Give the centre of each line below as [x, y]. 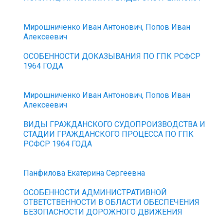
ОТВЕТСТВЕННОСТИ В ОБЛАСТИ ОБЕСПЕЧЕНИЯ [112, 202]
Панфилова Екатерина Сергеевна [84, 173]
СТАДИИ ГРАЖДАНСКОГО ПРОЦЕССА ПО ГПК [109, 134]
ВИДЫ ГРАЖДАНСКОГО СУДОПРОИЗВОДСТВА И [115, 124]
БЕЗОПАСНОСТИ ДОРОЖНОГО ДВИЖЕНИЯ [103, 212]
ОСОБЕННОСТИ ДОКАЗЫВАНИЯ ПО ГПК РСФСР [112, 56]
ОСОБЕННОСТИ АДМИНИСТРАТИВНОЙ [95, 192]
